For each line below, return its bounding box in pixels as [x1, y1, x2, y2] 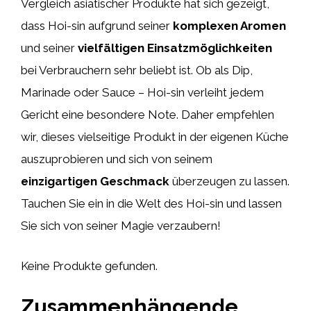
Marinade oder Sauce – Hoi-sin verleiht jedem [21, 85, 264, 99]
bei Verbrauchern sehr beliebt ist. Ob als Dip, [21, 63, 253, 77]
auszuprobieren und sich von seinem [21, 152, 212, 166]
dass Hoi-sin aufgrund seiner [21, 19, 173, 33]
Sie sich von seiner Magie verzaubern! [21, 219, 221, 233]
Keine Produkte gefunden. [21, 258, 158, 273]
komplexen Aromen [173, 19, 286, 33]
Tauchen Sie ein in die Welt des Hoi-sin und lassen [21, 196, 282, 210]
